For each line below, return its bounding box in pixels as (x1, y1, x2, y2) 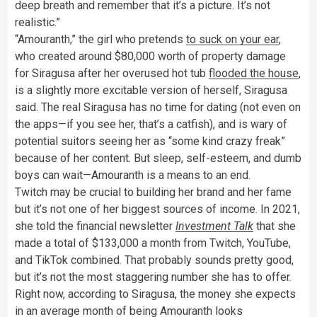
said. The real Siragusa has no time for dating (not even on (15, 100, 301, 114)
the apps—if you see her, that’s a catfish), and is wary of (15, 117, 287, 131)
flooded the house (209, 66, 299, 80)
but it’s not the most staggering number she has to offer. (15, 270, 292, 284)
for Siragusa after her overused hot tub (15, 66, 209, 80)
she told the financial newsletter (15, 219, 175, 233)
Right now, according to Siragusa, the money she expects (15, 287, 296, 301)
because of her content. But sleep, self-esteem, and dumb (15, 151, 301, 165)
